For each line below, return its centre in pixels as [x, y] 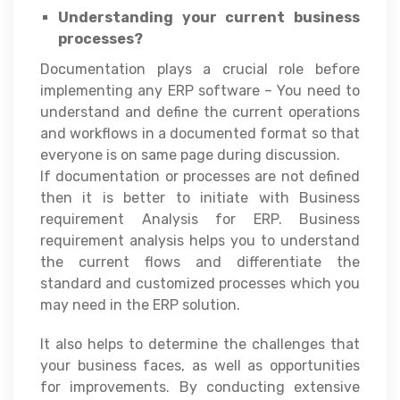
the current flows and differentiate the [200, 262]
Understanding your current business [209, 17]
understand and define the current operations [200, 112]
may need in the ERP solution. [140, 304]
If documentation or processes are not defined [200, 176]
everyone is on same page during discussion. [190, 154]
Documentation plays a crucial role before [200, 69]
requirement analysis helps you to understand [200, 240]
